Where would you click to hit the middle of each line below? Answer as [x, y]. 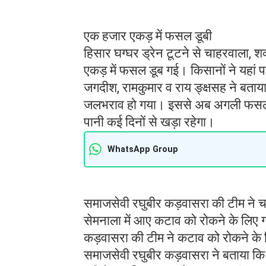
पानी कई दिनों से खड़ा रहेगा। [151, 122]
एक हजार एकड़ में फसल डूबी [149, 36]
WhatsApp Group [143, 149]
